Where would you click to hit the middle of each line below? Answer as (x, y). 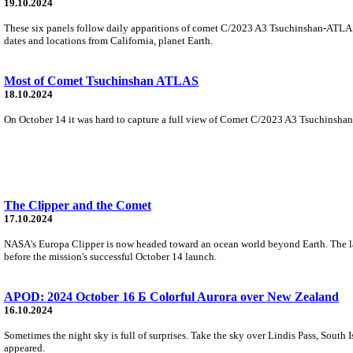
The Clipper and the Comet (78, 205)
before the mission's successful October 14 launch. (110, 256)
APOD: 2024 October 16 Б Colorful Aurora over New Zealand (171, 296)
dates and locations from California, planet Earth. (108, 40)
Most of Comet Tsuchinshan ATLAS (101, 80)
